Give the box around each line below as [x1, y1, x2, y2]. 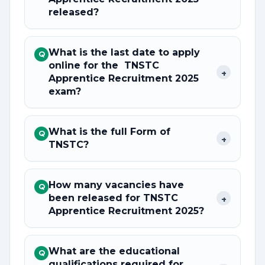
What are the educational [49, 245, 180, 257]
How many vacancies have [49, 179, 184, 190]
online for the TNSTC [49, 60, 159, 71]
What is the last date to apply [49, 47, 200, 58]
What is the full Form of [49, 126, 170, 137]
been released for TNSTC [49, 192, 178, 203]
